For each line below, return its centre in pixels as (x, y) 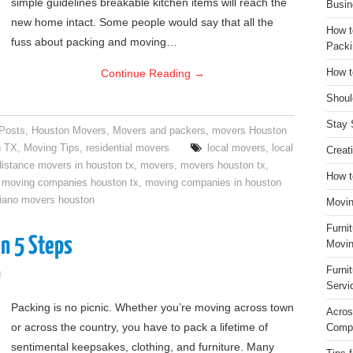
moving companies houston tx (70, 183)
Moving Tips (52, 148)
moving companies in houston (213, 183)
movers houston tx (223, 165)
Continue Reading (147, 73)
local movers (237, 148)
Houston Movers (69, 131)
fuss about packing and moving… (94, 42)
